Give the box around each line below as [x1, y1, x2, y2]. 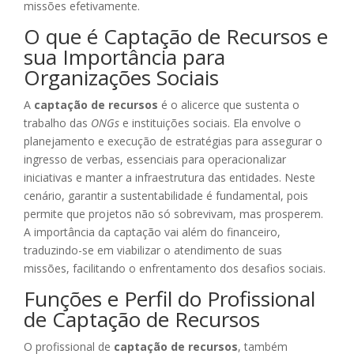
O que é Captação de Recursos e [24, 22, 328, 51]
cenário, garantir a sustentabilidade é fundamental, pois [24, 188, 308, 204]
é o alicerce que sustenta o [158, 97, 299, 113]
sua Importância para [24, 43, 225, 72]
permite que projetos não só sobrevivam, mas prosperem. [24, 206, 323, 222]
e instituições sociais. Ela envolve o [119, 115, 301, 131]
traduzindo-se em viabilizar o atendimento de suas [24, 243, 282, 258]
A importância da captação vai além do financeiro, [24, 224, 281, 240]
